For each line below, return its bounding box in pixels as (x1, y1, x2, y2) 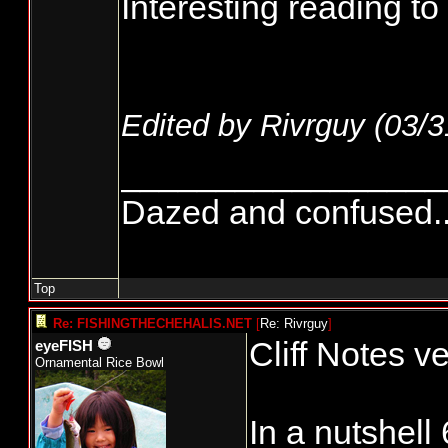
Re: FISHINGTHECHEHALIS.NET (53, 316, 252, 331)
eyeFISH (35, 338, 93, 354)
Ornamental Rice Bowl (35, 355, 164, 370)
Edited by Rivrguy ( (121, 108, 384, 143)
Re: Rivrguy (260, 316, 328, 331)
